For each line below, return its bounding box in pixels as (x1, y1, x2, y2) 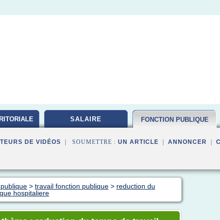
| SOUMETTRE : (61, 138, 118, 145)
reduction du (116, 182, 155, 190)
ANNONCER (168, 138, 207, 145)
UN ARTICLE (118, 138, 159, 145)
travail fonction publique (35, 182, 109, 190)
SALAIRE (70, 115, 102, 123)
